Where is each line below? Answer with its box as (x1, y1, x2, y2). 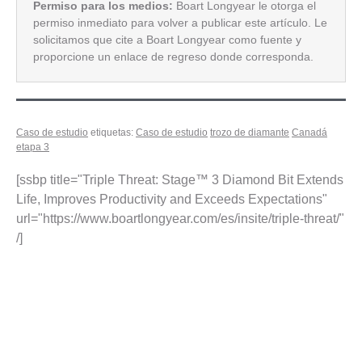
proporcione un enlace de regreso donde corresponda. (33, 50, 314, 64)
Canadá (292, 127, 327, 139)
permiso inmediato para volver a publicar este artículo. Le (33, 16, 327, 30)
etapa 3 (16, 141, 49, 154)
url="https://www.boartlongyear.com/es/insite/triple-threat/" (16, 212, 344, 226)
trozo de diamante (210, 127, 289, 139)
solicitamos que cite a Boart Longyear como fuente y (33, 33, 301, 47)
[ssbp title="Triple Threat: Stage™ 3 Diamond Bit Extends (16, 173, 343, 187)
